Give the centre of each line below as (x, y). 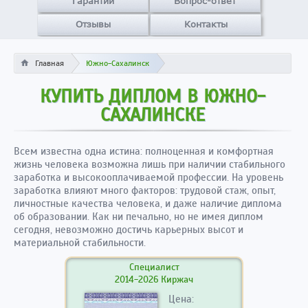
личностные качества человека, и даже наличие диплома (148, 203)
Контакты (206, 24)
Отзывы (93, 24)
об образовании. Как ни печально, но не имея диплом (139, 217)
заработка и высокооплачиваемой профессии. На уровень (148, 177)
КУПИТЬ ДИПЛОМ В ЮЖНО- (152, 96)
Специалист (154, 267)
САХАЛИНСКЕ (152, 115)
